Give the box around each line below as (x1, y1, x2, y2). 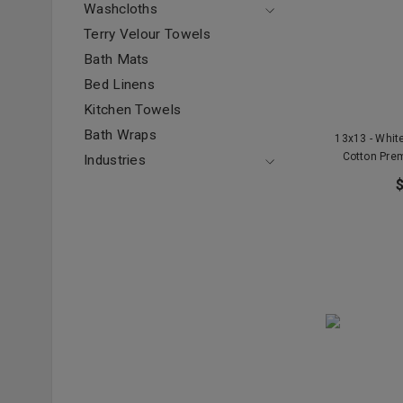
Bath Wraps (84, 127, 157, 143)
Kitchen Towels (84, 102, 182, 118)
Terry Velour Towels (84, 26, 210, 42)
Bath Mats (84, 51, 149, 67)
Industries (84, 152, 147, 168)
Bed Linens (84, 76, 156, 93)
